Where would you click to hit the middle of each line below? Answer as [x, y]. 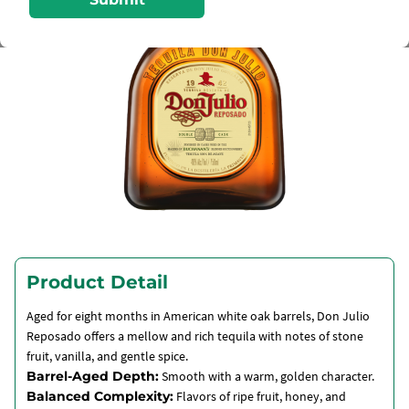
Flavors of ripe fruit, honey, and [260, 396]
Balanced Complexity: [100, 396]
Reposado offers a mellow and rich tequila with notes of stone [195, 336]
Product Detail [97, 282]
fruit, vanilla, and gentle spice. [107, 356]
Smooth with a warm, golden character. [267, 376]
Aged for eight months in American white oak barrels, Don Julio [198, 316]
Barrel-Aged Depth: [93, 376]
